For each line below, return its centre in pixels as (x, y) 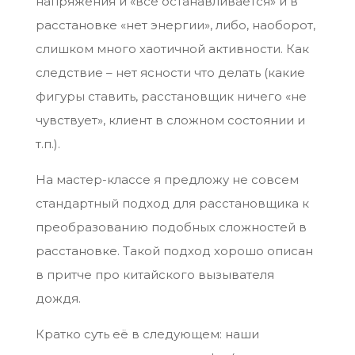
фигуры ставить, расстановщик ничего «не (171, 97)
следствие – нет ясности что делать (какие (170, 73)
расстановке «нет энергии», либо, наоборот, (175, 25)
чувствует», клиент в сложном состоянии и (170, 120)
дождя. (58, 299)
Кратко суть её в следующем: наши (147, 334)
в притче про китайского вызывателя (155, 275)
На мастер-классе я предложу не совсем (167, 180)
